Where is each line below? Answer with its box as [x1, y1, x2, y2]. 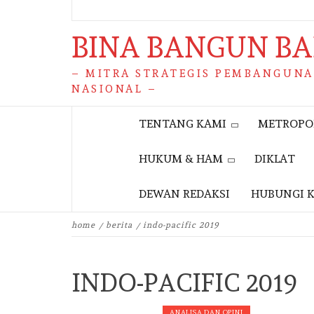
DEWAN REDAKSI [139, 187, 230, 200]
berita [106, 220, 132, 230]
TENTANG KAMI [139, 117, 226, 130]
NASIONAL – [71, 83, 158, 95]
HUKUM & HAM [139, 152, 223, 165]
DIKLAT [254, 152, 295, 165]
